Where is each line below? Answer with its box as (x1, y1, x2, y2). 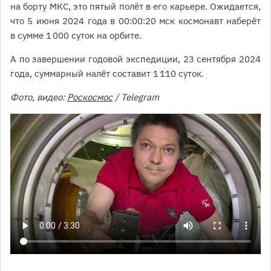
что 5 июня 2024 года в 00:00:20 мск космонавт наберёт (10, 15, 261, 27)
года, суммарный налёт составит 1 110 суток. (10, 68, 204, 80)
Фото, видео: (10, 91, 67, 103)
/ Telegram (113, 91, 159, 103)
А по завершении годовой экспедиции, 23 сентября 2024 (10, 53, 261, 65)
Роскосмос (67, 91, 113, 103)
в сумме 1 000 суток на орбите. (10, 30, 144, 42)
